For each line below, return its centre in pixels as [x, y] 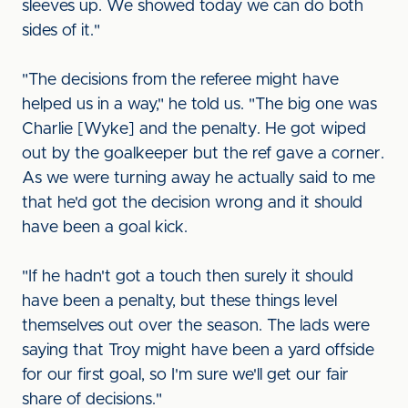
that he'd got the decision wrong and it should [192, 203]
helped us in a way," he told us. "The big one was [199, 105]
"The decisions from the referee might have [180, 80]
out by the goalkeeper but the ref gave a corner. [203, 154]
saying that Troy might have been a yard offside [198, 351]
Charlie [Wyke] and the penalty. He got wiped [194, 129]
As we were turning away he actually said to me [199, 178]
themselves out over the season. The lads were [196, 326]
